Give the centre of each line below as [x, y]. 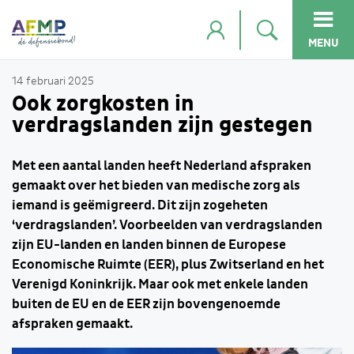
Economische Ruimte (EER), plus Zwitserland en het [168, 265]
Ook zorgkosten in [103, 104]
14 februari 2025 [53, 81]
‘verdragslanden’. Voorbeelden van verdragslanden [167, 225]
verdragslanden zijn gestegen [162, 125]
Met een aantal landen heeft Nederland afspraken [162, 166]
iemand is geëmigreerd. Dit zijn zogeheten [140, 205]
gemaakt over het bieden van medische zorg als [156, 186]
